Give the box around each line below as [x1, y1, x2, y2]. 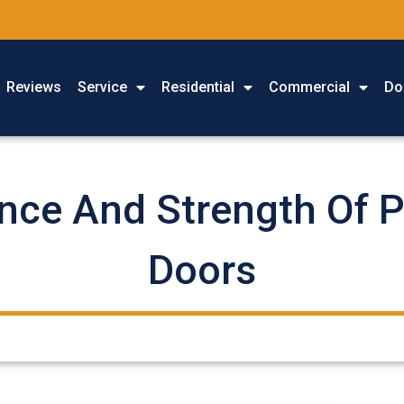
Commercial [269, 78, 351, 96]
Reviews [6, 78, 62, 96]
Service [78, 78, 128, 96]
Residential [161, 78, 235, 96]
